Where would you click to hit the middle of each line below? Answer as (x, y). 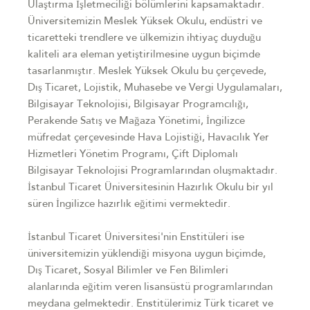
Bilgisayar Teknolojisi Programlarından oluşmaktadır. (153, 171)
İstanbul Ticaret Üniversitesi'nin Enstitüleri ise (136, 238)
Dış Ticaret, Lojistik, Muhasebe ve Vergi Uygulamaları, (155, 88)
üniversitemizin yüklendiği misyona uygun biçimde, (147, 254)
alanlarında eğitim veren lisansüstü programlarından (150, 288)
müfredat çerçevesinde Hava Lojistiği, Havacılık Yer (148, 138)
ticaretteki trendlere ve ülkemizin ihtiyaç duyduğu (144, 38)
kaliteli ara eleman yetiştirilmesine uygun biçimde (144, 55)
